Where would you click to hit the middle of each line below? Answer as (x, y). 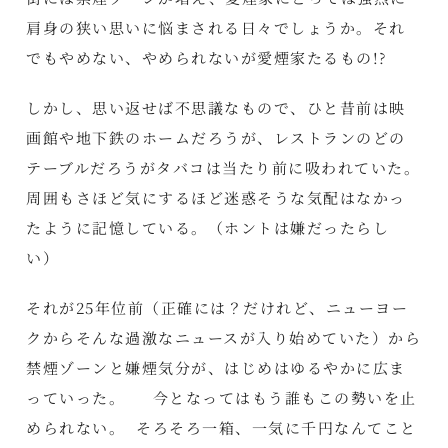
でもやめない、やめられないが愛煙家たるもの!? (206, 57)
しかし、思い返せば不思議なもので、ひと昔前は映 (216, 107)
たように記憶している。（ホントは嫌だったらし (208, 227)
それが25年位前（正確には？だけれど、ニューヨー (217, 307)
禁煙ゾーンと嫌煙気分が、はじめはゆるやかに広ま (216, 367)
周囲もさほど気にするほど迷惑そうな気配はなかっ (216, 197)
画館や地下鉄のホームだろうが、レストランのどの (216, 137)
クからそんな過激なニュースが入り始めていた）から (224, 337)
